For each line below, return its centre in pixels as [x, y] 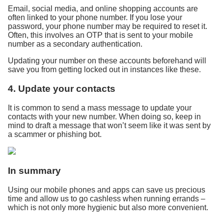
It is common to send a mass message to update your [100, 108]
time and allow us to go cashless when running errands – [107, 199]
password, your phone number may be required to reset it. [108, 27]
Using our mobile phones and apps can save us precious [107, 190]
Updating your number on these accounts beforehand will [107, 61]
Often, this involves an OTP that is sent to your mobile [100, 35]
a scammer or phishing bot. [55, 134]
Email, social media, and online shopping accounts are [103, 9]
